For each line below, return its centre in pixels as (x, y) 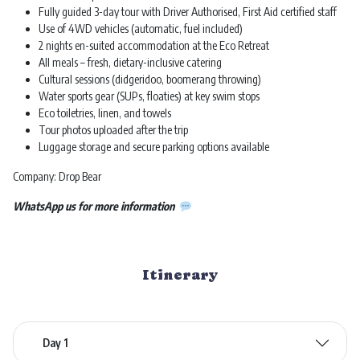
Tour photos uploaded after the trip (113, 130)
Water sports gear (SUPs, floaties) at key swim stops (149, 96)
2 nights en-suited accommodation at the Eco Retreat (154, 46)
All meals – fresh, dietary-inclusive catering (130, 63)
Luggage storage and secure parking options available (154, 147)
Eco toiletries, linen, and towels (105, 113)
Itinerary (180, 275)
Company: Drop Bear (57, 177)
